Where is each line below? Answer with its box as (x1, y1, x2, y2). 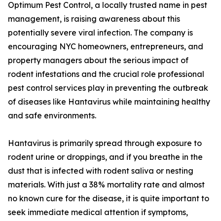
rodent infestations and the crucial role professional (8, 69, 204, 79)
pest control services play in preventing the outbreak (8, 83, 208, 93)
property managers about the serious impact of (8, 55, 188, 66)
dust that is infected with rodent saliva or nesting (8, 166, 193, 176)
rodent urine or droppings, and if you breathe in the (8, 152, 203, 162)
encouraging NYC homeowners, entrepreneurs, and (8, 41, 203, 52)
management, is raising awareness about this (8, 14, 180, 24)
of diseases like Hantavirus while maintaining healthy (8, 97, 210, 107)
